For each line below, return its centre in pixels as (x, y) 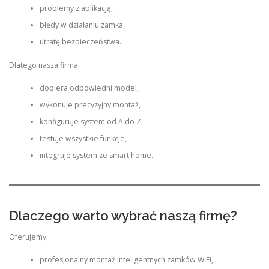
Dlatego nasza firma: (44, 65)
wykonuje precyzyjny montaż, (90, 105)
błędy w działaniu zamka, (82, 25)
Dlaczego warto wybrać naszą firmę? (123, 215)
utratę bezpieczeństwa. (80, 42)
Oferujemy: (29, 237)
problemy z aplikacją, (76, 8)
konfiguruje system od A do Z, (91, 122)
